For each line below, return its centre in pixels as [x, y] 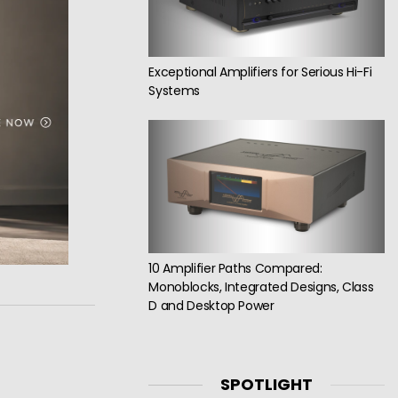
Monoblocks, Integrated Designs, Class [261, 287]
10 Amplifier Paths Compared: [235, 268]
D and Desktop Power [211, 305]
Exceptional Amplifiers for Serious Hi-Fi [260, 72]
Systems [174, 90]
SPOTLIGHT [267, 385]
